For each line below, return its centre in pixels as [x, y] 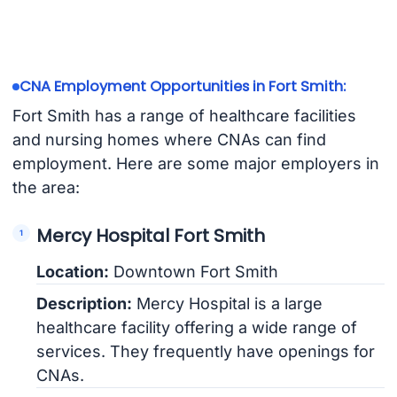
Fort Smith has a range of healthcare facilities [184, 116]
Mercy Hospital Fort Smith [151, 235]
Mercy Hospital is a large [228, 304]
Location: [73, 272]
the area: [46, 188]
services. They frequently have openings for [206, 352]
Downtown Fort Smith [194, 272]
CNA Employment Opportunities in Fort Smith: [182, 87]
